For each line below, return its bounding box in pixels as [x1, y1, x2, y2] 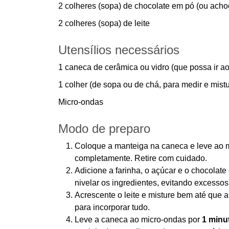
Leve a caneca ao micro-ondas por [75, 215, 202, 224]
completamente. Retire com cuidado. [75, 154, 207, 163]
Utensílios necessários [58, 43, 179, 57]
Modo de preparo [58, 122, 150, 135]
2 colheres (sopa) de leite [58, 19, 150, 28]
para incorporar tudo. [75, 203, 150, 212]
